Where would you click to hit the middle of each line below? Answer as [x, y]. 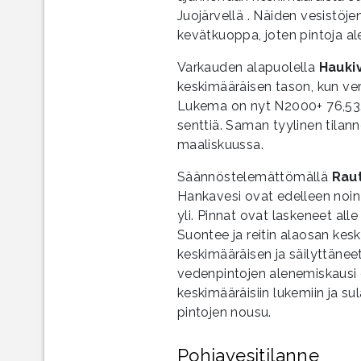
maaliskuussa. [220, 144]
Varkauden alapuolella [248, 67]
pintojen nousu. [224, 312]
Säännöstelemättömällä [254, 176]
